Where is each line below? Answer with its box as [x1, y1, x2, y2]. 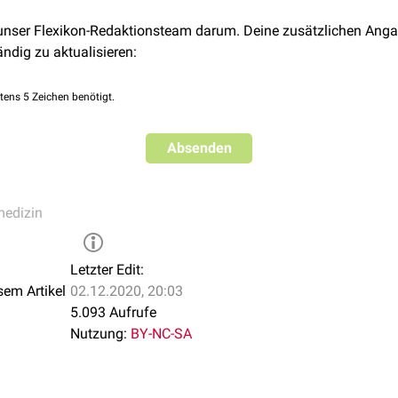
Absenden [166, 139, 232, 156]
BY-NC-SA [131, 325, 192, 342]
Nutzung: [70, 325, 127, 342]
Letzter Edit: [70, 261, 144, 278]
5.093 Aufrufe [70, 304, 156, 321]
